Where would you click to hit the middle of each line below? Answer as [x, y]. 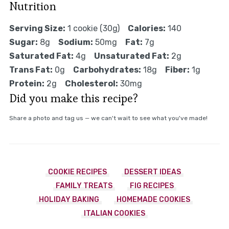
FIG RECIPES [152, 186]
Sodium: [75, 42]
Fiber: [177, 70]
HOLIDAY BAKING [69, 200]
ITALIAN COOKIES [114, 214]
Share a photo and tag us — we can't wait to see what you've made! [108, 118]
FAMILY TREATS [84, 186]
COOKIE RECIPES [77, 172]
